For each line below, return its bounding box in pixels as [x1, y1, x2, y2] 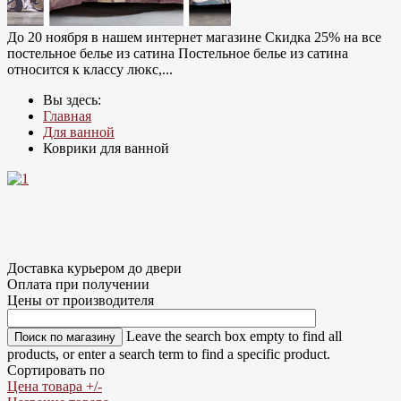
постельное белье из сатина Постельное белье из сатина [7, 45, 348, 61]
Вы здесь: [43, 91, 108, 107]
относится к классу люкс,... [7, 61, 173, 77]
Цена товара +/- [7, 378, 102, 394]
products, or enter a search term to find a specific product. [7, 346, 330, 362]
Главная [43, 107, 91, 124]
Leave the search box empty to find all [126, 328, 342, 344]
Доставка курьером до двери [7, 260, 182, 276]
